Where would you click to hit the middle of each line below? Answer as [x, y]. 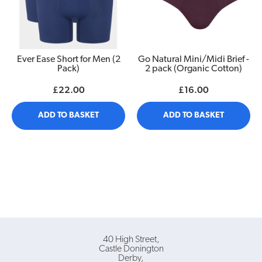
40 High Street [130, 240]
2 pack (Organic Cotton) [194, 69]
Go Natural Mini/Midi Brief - [194, 60]
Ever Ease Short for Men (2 [68, 60]
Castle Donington [131, 249]
